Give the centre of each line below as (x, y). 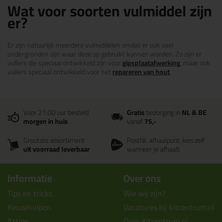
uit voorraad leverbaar (56, 149)
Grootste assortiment (54, 140)
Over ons (142, 178)
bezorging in (163, 112)
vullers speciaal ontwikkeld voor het (60, 72)
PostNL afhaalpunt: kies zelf (166, 140)
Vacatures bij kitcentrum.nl (169, 207)
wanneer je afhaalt (153, 149)
